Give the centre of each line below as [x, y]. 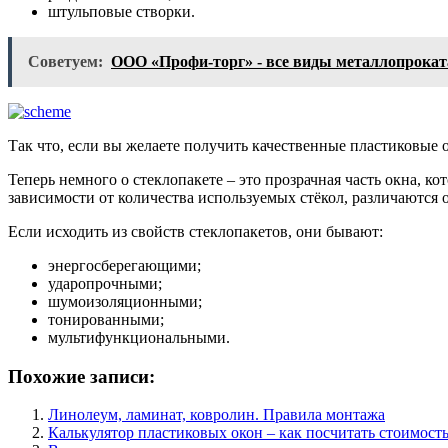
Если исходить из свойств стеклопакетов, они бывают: [195, 231]
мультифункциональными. [141, 337]
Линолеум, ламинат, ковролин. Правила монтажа [216, 415]
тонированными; [106, 319]
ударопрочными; [105, 283]
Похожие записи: [81, 376]
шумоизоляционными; [127, 301]
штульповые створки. [123, 11]
